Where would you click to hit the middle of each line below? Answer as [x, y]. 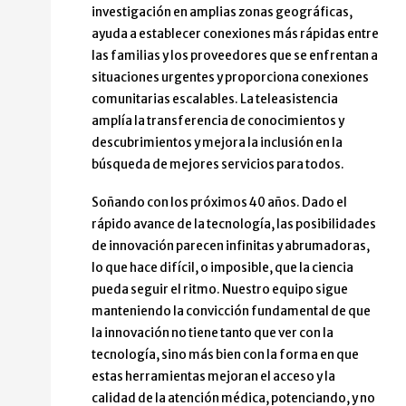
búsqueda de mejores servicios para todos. [218, 165]
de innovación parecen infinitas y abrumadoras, [231, 246]
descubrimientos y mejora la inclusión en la [217, 143]
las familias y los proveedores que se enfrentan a [235, 56]
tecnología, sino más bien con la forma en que [225, 355]
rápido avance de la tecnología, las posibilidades [234, 225]
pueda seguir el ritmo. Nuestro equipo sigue [220, 290]
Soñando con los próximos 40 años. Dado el [219, 203]
